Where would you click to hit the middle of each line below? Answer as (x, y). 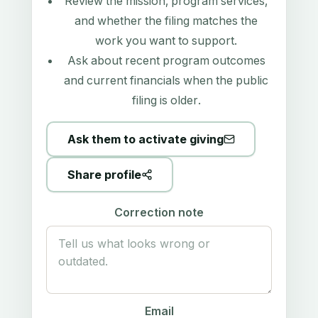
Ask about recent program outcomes (166, 61)
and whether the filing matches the (166, 21)
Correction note (159, 213)
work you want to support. (166, 41)
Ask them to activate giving (145, 139)
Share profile (104, 174)
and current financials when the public (166, 81)
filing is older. (166, 100)
